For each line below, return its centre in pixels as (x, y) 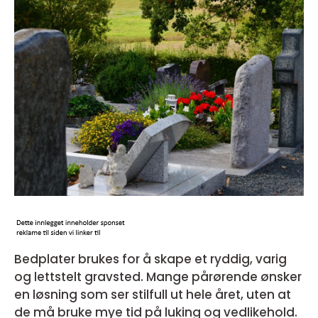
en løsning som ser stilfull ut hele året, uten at (153, 295)
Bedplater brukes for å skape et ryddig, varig (150, 259)
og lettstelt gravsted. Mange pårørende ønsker (158, 277)
